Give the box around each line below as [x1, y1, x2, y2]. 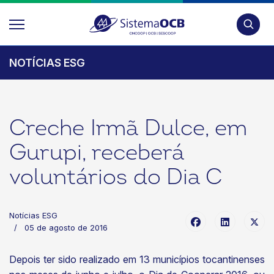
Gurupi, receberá [9, 139, 184, 166]
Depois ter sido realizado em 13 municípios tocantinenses [9, 253, 265, 265]
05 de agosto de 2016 [24, 223, 108, 232]
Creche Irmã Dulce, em [9, 114, 246, 142]
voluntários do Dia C [9, 163, 222, 191]
